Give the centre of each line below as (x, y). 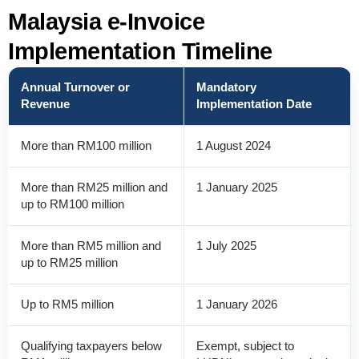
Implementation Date (254, 104)
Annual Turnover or (75, 87)
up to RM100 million (73, 204)
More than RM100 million (86, 145)
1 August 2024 (234, 145)
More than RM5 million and (91, 246)
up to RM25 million (69, 262)
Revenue (45, 104)
